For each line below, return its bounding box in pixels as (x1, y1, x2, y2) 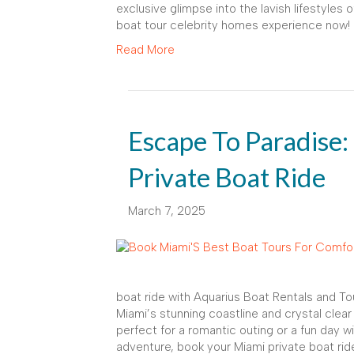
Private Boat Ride (128, 160, 326, 193)
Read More (116, 42, 175, 57)
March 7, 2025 (128, 203, 205, 218)
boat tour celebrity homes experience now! (116, 17, 350, 32)
